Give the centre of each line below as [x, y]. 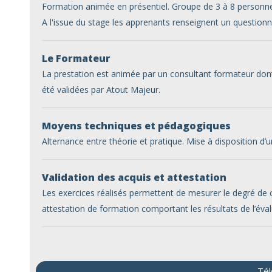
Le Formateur [76, 58]
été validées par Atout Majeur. [101, 90]
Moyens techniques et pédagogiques [136, 126]
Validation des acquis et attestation [134, 177]
